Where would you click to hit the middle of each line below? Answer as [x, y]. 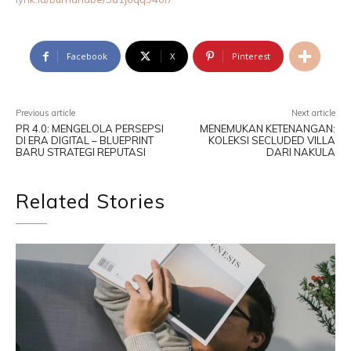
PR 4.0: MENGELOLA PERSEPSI [90, 128]
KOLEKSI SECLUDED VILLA [271, 140]
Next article [313, 113]
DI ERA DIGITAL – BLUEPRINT [85, 140]
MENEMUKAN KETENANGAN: [267, 128]
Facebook [87, 56]
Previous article [45, 113]
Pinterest [251, 56]
